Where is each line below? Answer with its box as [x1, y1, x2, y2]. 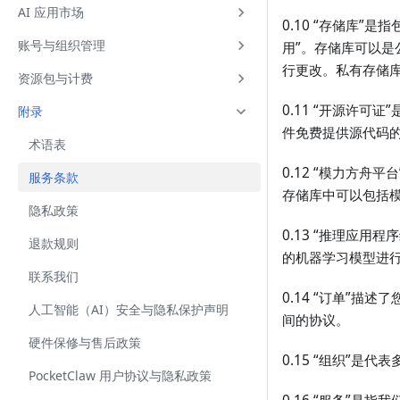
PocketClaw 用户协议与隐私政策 [29, 367, 212, 384]
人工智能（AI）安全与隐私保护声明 [29, 301, 229, 318]
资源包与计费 [18, 70, 93, 87]
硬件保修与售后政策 [29, 334, 141, 351]
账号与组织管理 [18, 37, 105, 54]
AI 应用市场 [18, 4, 84, 21]
